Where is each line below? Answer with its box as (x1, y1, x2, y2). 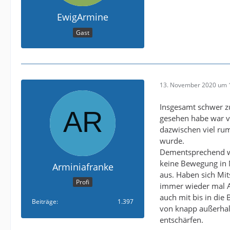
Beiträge (32, 197, 56, 206)
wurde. (160, 135, 184, 146)
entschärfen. (160, 214, 203, 225)
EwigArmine (57, 11, 108, 24)
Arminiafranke (52, 160, 113, 173)
